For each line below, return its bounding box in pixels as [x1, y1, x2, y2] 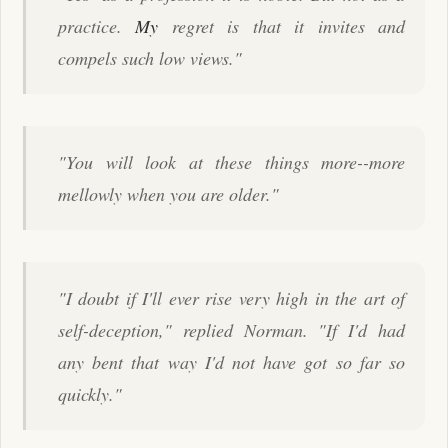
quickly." [58, 381, 122, 406]
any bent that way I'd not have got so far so [58, 349, 405, 374]
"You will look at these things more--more [58, 149, 405, 174]
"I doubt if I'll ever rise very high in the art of [58, 285, 405, 310]
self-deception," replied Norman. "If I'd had [58, 317, 405, 342]
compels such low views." [58, 45, 242, 70]
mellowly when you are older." [58, 181, 279, 206]
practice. [58, 13, 136, 38]
